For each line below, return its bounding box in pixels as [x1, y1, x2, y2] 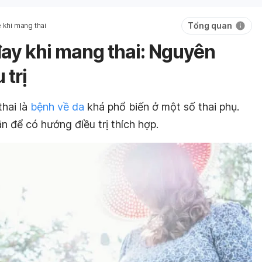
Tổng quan [188, 20, 232, 30]
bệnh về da [30, 101, 84, 113]
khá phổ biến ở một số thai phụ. [84, 101, 239, 113]
